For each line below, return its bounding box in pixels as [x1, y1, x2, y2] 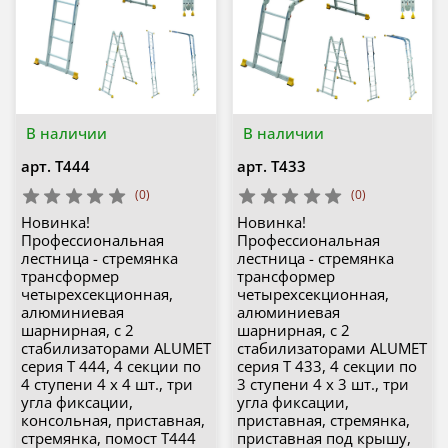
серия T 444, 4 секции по [20, 356, 201, 377]
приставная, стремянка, [237, 410, 410, 431]
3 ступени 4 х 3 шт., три [237, 374, 409, 395]
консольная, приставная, [20, 410, 205, 431]
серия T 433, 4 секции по [237, 356, 417, 377]
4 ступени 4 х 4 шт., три [20, 374, 193, 395]
